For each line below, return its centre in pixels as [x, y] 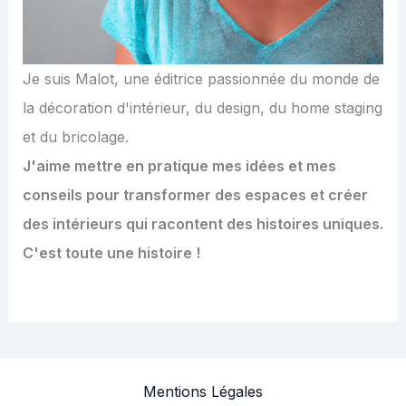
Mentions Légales [203, 391]
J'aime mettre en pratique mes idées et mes [179, 165]
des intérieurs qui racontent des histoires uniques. [203, 223]
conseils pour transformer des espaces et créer [195, 194]
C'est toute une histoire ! [111, 252]
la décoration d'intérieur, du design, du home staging [202, 107]
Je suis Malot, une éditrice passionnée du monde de [201, 78]
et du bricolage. [75, 136]
